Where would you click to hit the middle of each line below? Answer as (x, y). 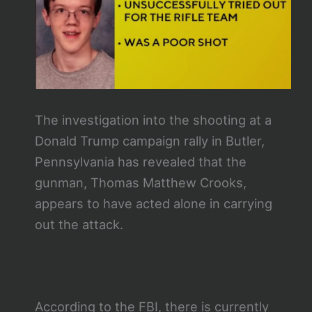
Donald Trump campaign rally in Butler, (149, 141)
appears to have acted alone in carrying (153, 204)
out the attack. (79, 225)
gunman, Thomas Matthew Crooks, (140, 183)
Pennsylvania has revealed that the (140, 162)
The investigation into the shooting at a (153, 120)
